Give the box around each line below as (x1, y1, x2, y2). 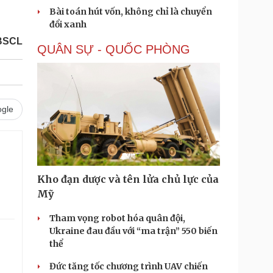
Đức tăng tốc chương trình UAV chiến (49, 261, 208, 272)
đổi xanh (49, 19, 87, 30)
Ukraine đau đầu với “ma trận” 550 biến (49, 225, 218, 236)
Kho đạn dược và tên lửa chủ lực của (37, 173, 219, 185)
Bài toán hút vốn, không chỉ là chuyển (49, 6, 212, 17)
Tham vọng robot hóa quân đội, (49, 213, 185, 224)
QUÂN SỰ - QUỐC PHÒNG (37, 43, 190, 56)
